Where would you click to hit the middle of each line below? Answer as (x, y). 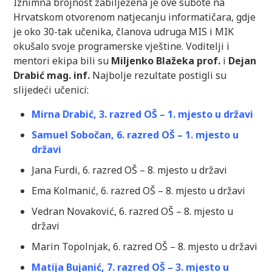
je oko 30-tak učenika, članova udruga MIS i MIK (124, 32)
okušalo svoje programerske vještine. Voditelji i (122, 46)
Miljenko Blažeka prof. (166, 61)
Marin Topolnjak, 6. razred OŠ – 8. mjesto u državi (145, 247)
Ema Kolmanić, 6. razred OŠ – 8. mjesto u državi (139, 191)
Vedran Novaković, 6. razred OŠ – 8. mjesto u (133, 212)
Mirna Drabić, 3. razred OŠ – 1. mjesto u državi (143, 114)
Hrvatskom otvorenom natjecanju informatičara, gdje (135, 17)
